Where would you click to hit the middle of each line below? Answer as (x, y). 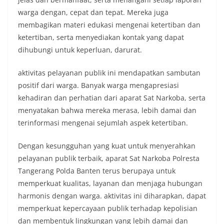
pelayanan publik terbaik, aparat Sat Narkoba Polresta (109, 158)
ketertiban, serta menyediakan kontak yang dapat (101, 37)
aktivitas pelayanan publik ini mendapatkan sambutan (109, 73)
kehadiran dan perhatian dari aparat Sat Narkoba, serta (112, 98)
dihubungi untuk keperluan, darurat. (80, 50)
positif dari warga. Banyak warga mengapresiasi (98, 85)
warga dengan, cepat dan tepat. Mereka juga (93, 12)
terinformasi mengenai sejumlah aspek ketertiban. (103, 123)
